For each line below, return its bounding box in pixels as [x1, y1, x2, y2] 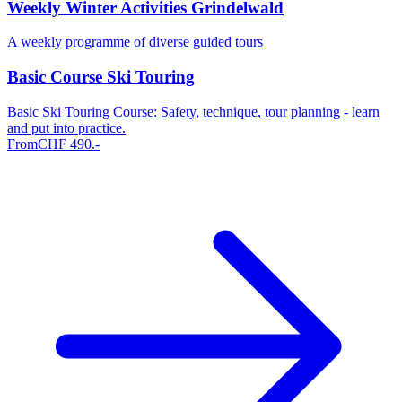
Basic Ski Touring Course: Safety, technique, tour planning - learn [7, 103, 380, 119]
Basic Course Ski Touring [7, 67, 195, 87]
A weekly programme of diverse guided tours [7, 34, 263, 50]
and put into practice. [7, 119, 126, 135]
